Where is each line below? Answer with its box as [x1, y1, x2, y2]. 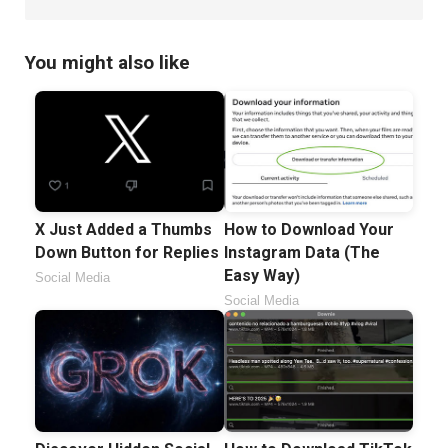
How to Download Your [224, 220, 394, 240]
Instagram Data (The [224, 243, 380, 263]
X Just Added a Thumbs [35, 219, 212, 239]
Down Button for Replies [35, 242, 219, 262]
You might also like [25, 51, 190, 74]
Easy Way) [224, 266, 300, 286]
